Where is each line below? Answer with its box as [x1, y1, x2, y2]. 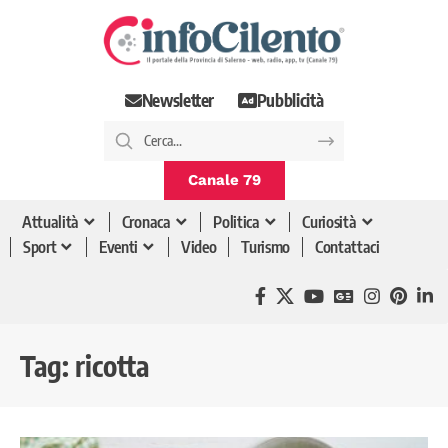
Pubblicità [256, 89, 324, 112]
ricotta [75, 347, 149, 383]
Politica [213, 212, 260, 233]
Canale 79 [187, 170, 261, 189]
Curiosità [302, 212, 357, 233]
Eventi [99, 237, 139, 258]
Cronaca [121, 212, 171, 233]
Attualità [22, 212, 80, 233]
